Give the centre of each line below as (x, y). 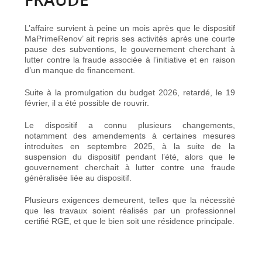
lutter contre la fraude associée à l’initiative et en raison (130, 59)
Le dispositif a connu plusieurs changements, (130, 125)
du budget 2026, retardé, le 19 (174, 92)
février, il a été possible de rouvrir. (87, 103)
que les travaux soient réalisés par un (105, 210)
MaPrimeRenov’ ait (61, 38)
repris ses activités (133, 38)
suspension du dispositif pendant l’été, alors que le (130, 156)
